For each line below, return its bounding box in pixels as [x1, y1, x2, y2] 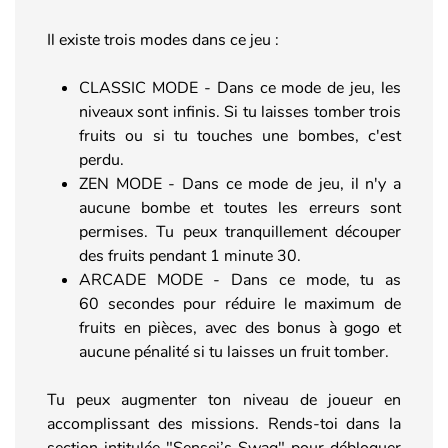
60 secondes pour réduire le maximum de [79, 292, 401, 315]
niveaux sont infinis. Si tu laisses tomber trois [79, 100, 401, 123]
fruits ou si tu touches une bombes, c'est [79, 124, 401, 147]
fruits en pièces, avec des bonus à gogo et [79, 316, 401, 339]
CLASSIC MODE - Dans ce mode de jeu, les [79, 76, 401, 99]
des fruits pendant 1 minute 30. [79, 244, 301, 267]
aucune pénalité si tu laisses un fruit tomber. [79, 340, 389, 363]
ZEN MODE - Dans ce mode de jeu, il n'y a [79, 172, 401, 195]
